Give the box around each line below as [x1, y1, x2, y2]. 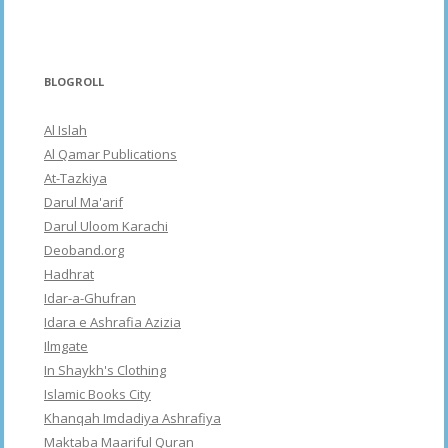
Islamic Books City [44, 385, 151, 404]
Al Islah [44, 121, 87, 140]
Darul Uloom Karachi [44, 217, 168, 236]
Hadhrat [44, 265, 94, 284]
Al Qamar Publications [44, 145, 177, 164]
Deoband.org [44, 241, 124, 260]
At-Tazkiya [44, 169, 107, 188]
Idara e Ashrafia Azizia [44, 313, 181, 332]
